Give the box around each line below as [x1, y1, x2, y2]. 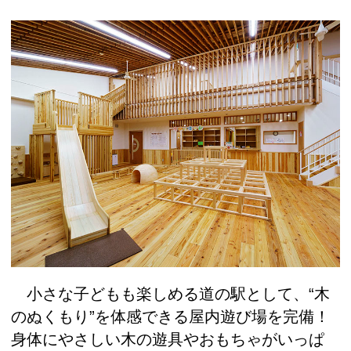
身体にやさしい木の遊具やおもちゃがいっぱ [11, 330, 324, 348]
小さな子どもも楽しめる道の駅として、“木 [11, 284, 330, 302]
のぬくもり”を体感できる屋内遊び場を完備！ [11, 307, 330, 325]
